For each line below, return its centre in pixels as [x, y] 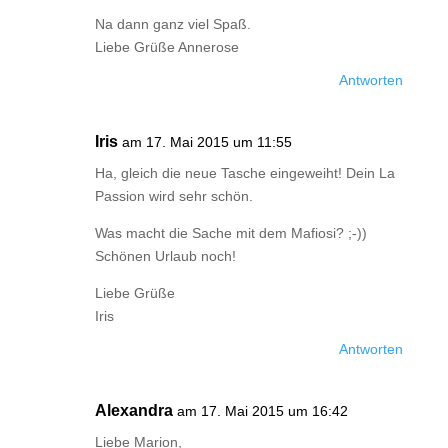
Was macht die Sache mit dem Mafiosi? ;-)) [230, 233]
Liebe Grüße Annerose [166, 47]
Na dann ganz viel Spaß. [172, 24]
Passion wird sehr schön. [173, 196]
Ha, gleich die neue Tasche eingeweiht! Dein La [244, 173]
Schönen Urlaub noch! [165, 256]
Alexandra [133, 410]
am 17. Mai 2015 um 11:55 [206, 142]
